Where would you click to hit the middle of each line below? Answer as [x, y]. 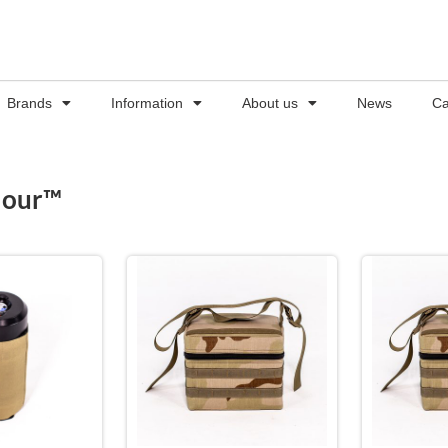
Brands [29, 103]
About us [269, 103]
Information [146, 103]
